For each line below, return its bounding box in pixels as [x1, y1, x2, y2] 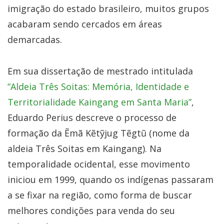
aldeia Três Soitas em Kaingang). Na [7, 142, 161, 154]
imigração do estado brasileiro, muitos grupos [7, 2, 209, 14]
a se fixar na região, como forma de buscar [7, 188, 192, 201]
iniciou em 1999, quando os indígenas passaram [7, 173, 213, 185]
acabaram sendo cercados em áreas [7, 17, 162, 30]
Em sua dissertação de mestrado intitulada [7, 64, 193, 77]
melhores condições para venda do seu [7, 204, 175, 216]
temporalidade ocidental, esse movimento [7, 157, 190, 170]
